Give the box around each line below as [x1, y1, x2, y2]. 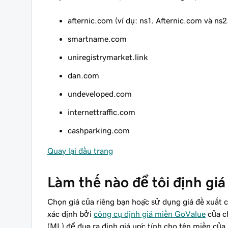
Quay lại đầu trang [47, 147, 113, 155]
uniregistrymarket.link [68, 53, 148, 61]
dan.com [68, 71, 99, 79]
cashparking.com [68, 126, 130, 134]
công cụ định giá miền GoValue [94, 210, 206, 218]
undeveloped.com [68, 90, 132, 98]
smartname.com [68, 35, 127, 43]
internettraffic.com [68, 108, 135, 116]
